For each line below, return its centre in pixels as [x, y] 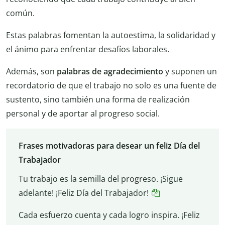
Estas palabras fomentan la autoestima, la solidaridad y [111, 35]
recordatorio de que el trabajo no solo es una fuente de [111, 85]
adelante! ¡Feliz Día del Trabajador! [83, 193]
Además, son [31, 71]
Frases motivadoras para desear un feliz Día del [109, 145]
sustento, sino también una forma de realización [98, 99]
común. [20, 13]
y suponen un [190, 71]
